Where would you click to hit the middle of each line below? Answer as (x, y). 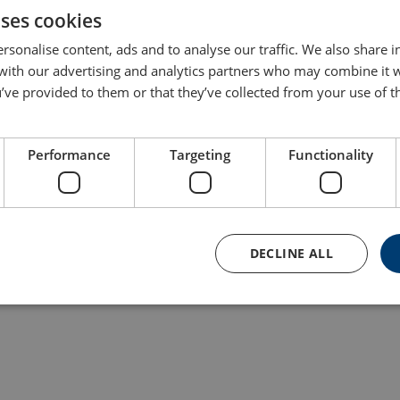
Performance (70, 154)
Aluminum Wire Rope (81, 193)
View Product (83, 257)
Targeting (200, 154)
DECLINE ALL (291, 253)
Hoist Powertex (67, 207)
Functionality (330, 154)
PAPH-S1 (50, 220)
